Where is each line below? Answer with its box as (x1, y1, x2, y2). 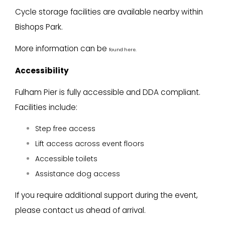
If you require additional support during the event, (15, 189, 198, 200)
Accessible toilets (35, 154, 97, 164)
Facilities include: (15, 101, 77, 113)
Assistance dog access (35, 169, 120, 179)
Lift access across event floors (35, 139, 144, 149)
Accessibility (15, 65, 69, 76)
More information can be (15, 43, 109, 54)
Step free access (35, 124, 95, 134)
